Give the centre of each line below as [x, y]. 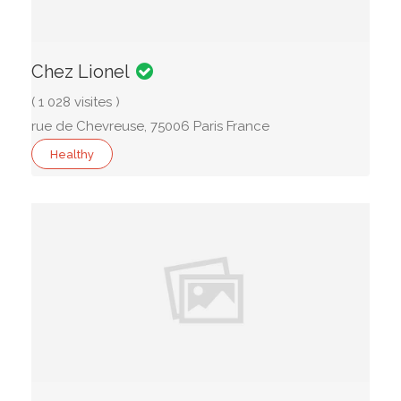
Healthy [72, 154]
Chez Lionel [80, 72]
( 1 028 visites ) [76, 102]
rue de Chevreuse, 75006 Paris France [150, 126]
